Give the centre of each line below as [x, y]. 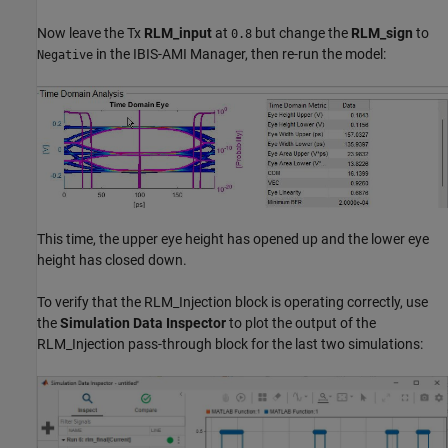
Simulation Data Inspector [143, 322]
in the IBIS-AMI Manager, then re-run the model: [239, 54]
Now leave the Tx [90, 33]
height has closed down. [112, 259]
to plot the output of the [301, 322]
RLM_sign [382, 33]
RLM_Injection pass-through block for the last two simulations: [230, 343]
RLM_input [178, 33]
